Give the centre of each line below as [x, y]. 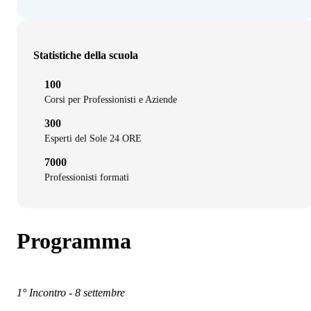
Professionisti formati [87, 178]
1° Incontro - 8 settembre [72, 293]
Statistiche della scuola [86, 56]
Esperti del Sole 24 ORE [93, 139]
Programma [74, 241]
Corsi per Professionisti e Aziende [111, 100]
